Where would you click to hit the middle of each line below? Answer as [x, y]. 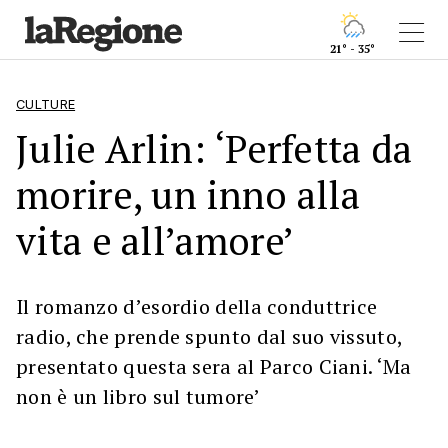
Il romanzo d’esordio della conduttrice [197, 306]
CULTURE [46, 104]
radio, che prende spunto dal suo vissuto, [209, 336]
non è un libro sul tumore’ [138, 396]
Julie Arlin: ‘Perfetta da [214, 148]
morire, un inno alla [188, 194]
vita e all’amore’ [155, 240]
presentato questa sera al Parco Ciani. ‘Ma [214, 366]
